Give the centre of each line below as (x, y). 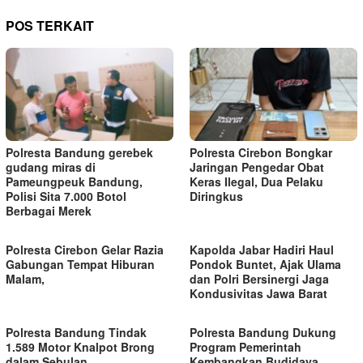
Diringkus (216, 196)
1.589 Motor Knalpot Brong (80, 347)
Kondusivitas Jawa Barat (258, 294)
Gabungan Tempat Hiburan (80, 265)
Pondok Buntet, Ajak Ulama (265, 265)
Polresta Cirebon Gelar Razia (85, 250)
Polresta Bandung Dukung (263, 333)
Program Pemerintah (246, 347)
